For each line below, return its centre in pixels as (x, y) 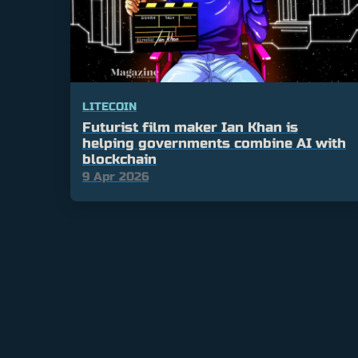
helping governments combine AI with (214, 144)
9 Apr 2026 (115, 177)
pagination (121, 260)
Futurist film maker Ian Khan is (190, 128)
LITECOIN (109, 107)
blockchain (119, 160)
